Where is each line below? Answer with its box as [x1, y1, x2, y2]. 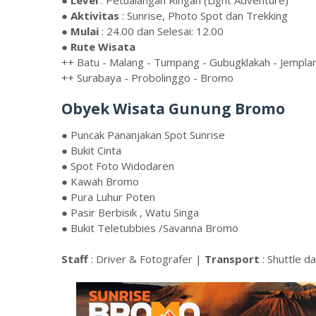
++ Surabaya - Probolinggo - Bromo [61, 70, 233, 85]
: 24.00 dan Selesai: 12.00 [99, 23, 224, 38]
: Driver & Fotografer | [88, 251, 205, 266]
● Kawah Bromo [61, 174, 139, 188]
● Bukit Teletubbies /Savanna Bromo [61, 220, 238, 235]
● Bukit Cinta [61, 142, 121, 157]
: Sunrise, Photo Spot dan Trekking [119, 8, 288, 23]
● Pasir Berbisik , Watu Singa [61, 205, 199, 219]
